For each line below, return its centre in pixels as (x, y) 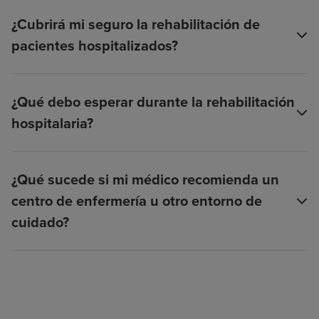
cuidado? (40, 223)
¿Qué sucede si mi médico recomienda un (145, 180)
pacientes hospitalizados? (95, 46)
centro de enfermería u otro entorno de (137, 201)
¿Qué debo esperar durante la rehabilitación (153, 102)
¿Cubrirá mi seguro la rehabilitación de (136, 25)
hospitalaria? (52, 124)
